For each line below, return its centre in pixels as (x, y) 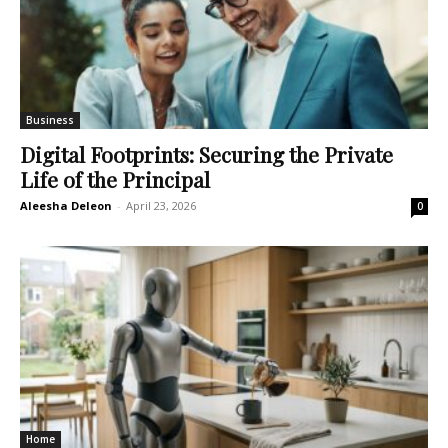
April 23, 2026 (161, 206)
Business (50, 120)
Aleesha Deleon (66, 206)
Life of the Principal (115, 179)
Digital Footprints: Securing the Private (206, 154)
